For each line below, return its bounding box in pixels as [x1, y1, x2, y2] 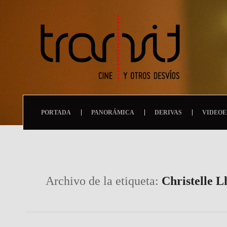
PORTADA [41, 109, 71, 116]
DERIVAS [155, 109, 182, 116]
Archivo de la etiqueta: [46, 174, 162, 187]
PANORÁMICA [91, 109, 134, 116]
